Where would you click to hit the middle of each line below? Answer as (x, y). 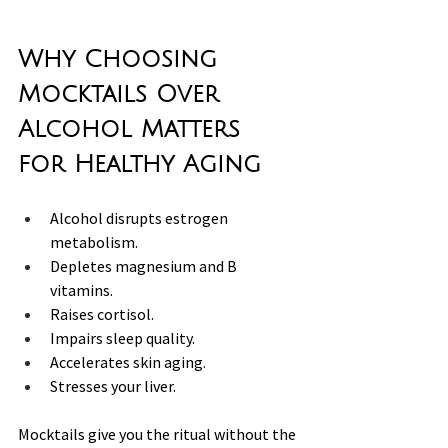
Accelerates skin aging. (128, 361)
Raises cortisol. (103, 313)
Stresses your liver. (113, 385)
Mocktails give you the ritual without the (158, 433)
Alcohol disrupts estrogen (140, 217)
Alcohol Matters (133, 128)
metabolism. (94, 241)
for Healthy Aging (139, 163)
